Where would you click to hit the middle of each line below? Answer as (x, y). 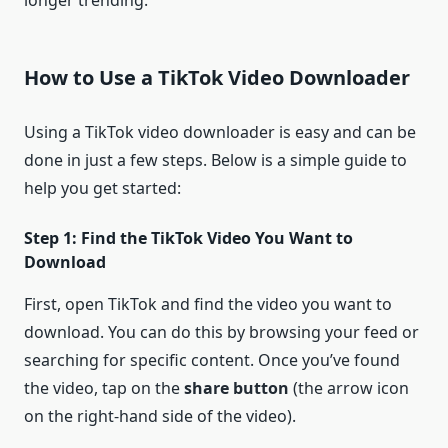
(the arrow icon (349, 388)
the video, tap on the (104, 388)
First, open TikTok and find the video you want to (208, 304)
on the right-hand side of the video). (160, 416)
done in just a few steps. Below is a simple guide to (215, 160)
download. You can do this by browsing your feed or (221, 332)
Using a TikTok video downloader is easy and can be (220, 132)
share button (236, 388)
